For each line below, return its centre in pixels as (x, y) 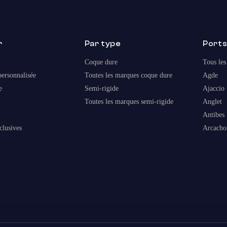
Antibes (214, 115)
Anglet (213, 102)
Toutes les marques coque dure (128, 75)
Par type (103, 44)
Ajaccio (214, 89)
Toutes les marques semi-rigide (129, 102)
